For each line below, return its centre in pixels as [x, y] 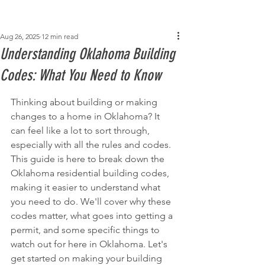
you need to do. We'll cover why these [92, 201]
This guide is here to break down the [89, 159]
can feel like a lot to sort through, [81, 130]
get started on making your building [88, 258]
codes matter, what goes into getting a [93, 216]
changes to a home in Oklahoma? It [86, 116]
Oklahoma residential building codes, [91, 173]
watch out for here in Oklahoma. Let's [90, 244]
